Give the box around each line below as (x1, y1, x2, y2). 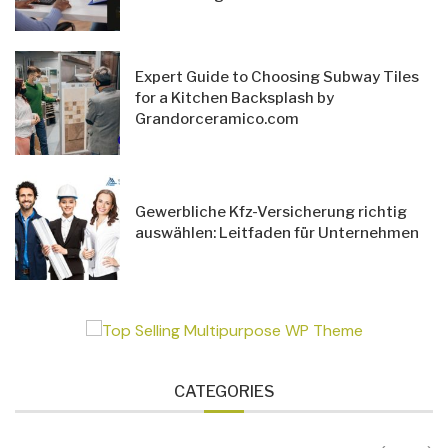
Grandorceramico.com (134, 110, 299, 129)
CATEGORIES (173, 381, 275, 401)
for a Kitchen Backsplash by (134, 89, 334, 108)
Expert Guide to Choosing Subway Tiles (134, 68, 419, 87)
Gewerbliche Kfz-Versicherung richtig (134, 203, 407, 222)
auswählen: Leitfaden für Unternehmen (134, 224, 419, 243)
